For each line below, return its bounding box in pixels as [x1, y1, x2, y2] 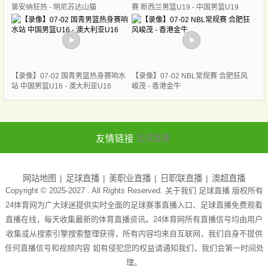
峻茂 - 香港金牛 [131, 82, 181, 91]
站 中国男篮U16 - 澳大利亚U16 [11, 82, 111, 91]
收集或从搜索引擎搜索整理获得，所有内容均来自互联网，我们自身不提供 [5, 229, 263, 238]
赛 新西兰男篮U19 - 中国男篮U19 [131, 3, 239, 12]
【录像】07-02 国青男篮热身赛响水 [11, 72, 126, 81]
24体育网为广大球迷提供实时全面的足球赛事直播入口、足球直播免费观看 [5, 200, 263, 209]
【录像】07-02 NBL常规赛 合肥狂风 [131, 72, 248, 81]
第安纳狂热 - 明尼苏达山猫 [11, 3, 96, 12]
